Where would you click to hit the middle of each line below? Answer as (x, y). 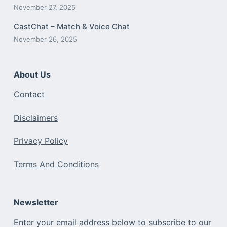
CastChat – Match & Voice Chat (71, 26)
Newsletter (36, 202)
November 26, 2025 (45, 39)
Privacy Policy (41, 141)
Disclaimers (35, 118)
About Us (32, 74)
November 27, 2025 (44, 7)
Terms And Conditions (56, 164)
